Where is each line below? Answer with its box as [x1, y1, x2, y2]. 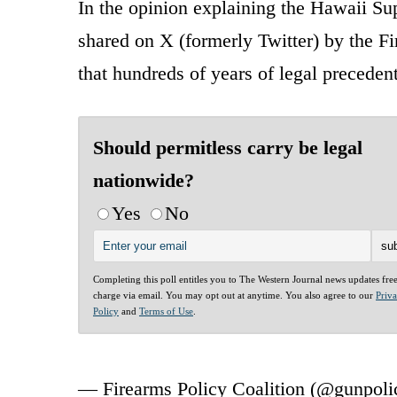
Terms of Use [139, 305, 193, 316]
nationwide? [93, 168, 194, 191]
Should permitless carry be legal [93, 136, 362, 159]
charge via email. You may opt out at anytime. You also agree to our [93, 289, 376, 300]
